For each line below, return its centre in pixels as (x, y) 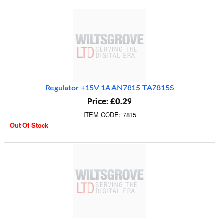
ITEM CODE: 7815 (109, 115)
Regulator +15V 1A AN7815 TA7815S (109, 88)
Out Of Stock (29, 125)
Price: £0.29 (109, 101)
